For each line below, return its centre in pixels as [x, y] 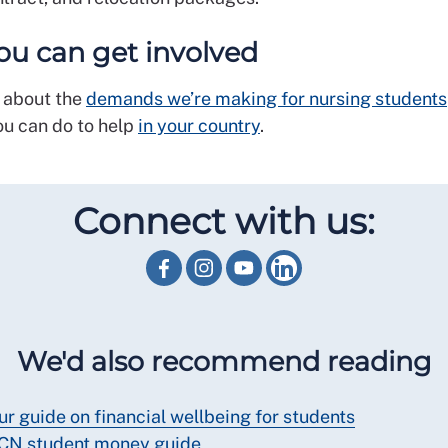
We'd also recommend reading [224, 361]
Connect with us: [224, 221]
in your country [199, 125]
